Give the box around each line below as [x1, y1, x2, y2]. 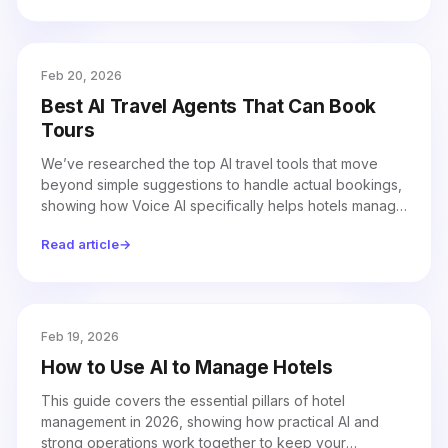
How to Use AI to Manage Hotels [41, 356, 333, 379]
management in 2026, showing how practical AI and [41, 413, 379, 430]
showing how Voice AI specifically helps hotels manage [41, 197, 405, 214]
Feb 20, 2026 [41, 68, 122, 83]
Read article [41, 236, 119, 252]
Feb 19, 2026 [41, 329, 119, 344]
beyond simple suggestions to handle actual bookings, [41, 176, 402, 193]
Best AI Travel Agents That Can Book [41, 95, 377, 118]
